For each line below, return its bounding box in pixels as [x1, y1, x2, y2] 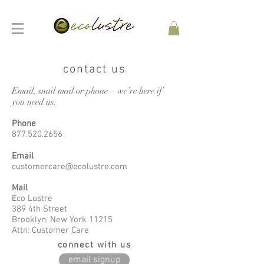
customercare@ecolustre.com [12, 161, 127, 172]
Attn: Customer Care [12, 225, 91, 236]
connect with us [57, 239, 131, 250]
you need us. [12, 96, 56, 107]
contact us [62, 62, 126, 77]
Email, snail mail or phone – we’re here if [12, 85, 162, 96]
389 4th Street [12, 203, 67, 214]
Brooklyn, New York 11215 [12, 214, 115, 225]
